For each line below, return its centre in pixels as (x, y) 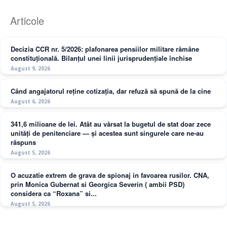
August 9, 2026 (30, 68)
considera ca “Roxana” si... (54, 193)
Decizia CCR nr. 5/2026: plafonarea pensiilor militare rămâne (105, 49)
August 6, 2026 (30, 101)
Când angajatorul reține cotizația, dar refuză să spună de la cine (111, 91)
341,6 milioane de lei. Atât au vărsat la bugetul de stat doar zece (111, 124)
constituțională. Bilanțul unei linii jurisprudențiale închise (101, 58)
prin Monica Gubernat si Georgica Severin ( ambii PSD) (98, 184)
